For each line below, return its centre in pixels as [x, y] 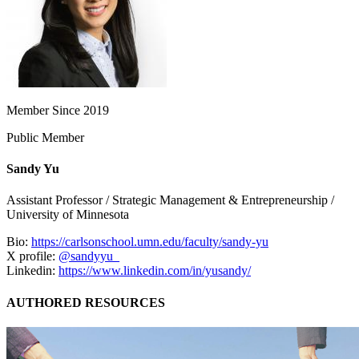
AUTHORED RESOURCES [86, 302]
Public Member [45, 137]
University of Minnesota [68, 215]
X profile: [32, 256]
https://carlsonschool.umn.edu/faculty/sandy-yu [150, 242]
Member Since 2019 [58, 110]
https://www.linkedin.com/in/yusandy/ [155, 271]
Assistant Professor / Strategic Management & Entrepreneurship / [170, 200]
